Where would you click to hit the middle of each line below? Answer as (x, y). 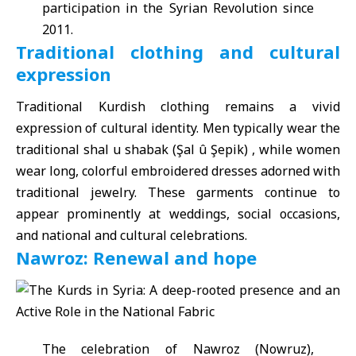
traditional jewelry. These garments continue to (178, 192)
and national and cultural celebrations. (132, 235)
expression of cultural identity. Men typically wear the (178, 128)
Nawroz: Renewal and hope (136, 257)
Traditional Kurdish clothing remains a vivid (178, 106)
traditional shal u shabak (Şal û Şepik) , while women (178, 149)
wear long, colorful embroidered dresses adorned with (178, 170)
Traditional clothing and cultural (178, 51)
